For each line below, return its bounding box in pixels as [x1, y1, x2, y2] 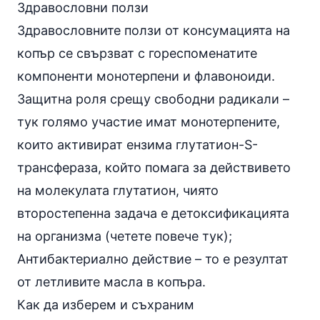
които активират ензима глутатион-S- [17, 136, 258, 152]
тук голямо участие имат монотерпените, [17, 114, 280, 129]
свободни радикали [154, 91, 279, 106]
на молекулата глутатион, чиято [17, 182, 219, 198]
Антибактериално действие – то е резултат [17, 251, 289, 266]
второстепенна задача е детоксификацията [17, 205, 289, 221]
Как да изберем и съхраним [17, 296, 194, 312]
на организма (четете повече [17, 228, 202, 244]
